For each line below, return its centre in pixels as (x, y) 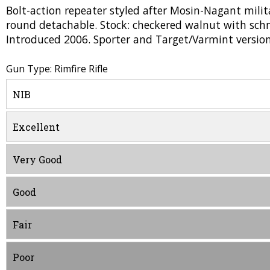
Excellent (36, 127)
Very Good (37, 160)
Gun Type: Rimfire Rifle (57, 69)
